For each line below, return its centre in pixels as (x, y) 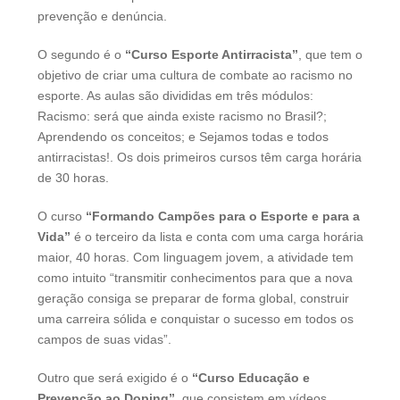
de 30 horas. (73, 177)
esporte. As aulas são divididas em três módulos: (175, 95)
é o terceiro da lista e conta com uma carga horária (217, 236)
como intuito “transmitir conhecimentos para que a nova (195, 277)
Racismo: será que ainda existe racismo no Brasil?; (182, 116)
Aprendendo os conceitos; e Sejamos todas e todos (183, 136)
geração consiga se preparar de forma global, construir (193, 298)
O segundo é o (81, 54)
